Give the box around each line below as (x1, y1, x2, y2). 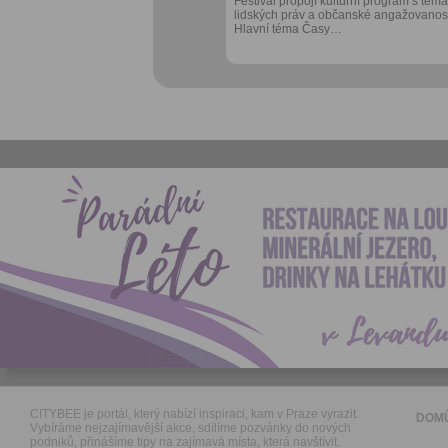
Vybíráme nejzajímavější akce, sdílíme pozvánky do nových (30, 420, 351, 435)
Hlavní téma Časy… (234, 21, 342, 36)
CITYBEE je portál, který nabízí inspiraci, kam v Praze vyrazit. (30, 406, 359, 421)
